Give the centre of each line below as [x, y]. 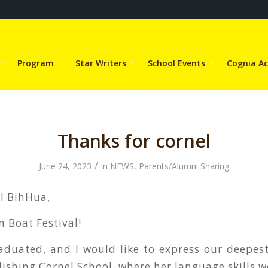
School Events [176, 63]
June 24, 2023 [65, 166]
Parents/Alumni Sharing [184, 166]
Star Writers [100, 63]
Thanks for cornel [134, 141]
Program [35, 63]
